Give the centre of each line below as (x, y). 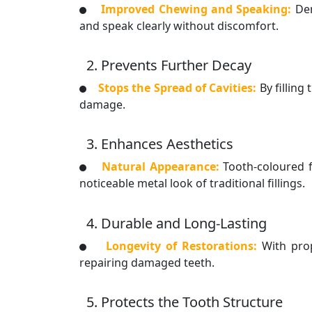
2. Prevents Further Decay (169, 65)
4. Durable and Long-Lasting (177, 223)
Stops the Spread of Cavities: (179, 87)
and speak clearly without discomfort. (179, 25)
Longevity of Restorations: (184, 245)
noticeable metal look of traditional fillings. (192, 184)
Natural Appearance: (163, 167)
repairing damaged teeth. (147, 262)
